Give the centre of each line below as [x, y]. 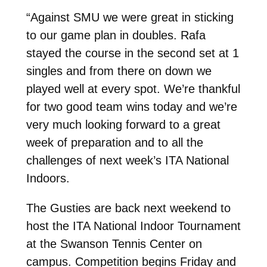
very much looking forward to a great [123, 124]
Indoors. [48, 178]
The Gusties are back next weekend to [128, 208]
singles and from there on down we [119, 71]
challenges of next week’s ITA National [127, 160]
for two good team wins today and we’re [131, 106]
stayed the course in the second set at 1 [132, 53]
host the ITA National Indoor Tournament [133, 226]
